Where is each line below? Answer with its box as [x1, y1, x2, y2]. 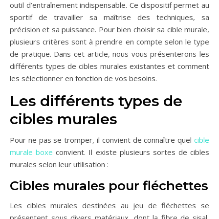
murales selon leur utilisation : [10, 159, 109, 169]
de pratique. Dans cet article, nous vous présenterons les [10, 48, 209, 59]
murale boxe [10, 147, 53, 157]
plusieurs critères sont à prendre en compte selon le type [10, 36, 209, 46]
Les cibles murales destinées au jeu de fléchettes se [10, 200, 209, 210]
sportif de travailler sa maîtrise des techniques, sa [10, 12, 209, 22]
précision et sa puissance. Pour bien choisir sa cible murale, [10, 24, 209, 34]
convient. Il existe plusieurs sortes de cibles [53, 147, 209, 157]
